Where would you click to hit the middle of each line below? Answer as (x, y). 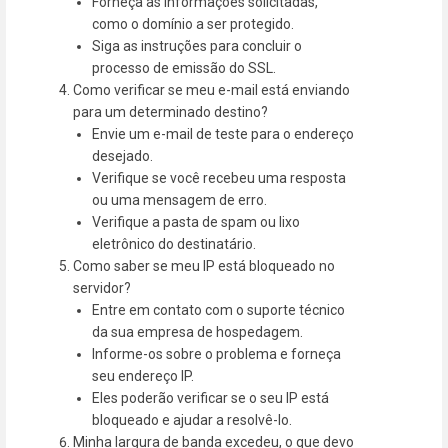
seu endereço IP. (143, 375)
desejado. (123, 155)
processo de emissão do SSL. (184, 67)
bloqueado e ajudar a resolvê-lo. (192, 419)
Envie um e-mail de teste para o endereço (223, 133)
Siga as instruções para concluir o (197, 45)
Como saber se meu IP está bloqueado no (204, 265)
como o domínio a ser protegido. (193, 23)
